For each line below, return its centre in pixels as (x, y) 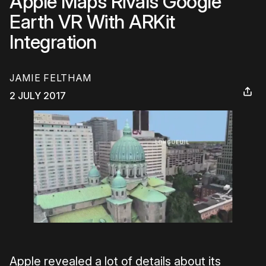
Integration (53, 42)
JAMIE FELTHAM (51, 78)
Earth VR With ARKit (92, 22)
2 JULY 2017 (38, 96)
